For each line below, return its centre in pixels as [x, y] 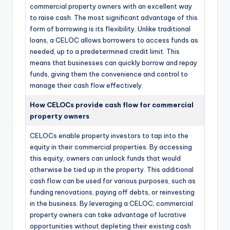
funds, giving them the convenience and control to [109, 74]
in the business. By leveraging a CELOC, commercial [111, 204]
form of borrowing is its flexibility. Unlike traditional [110, 29]
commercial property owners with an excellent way [111, 6]
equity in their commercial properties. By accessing [111, 147]
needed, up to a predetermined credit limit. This [105, 52]
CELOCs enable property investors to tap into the [109, 136]
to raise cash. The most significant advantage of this [114, 18]
